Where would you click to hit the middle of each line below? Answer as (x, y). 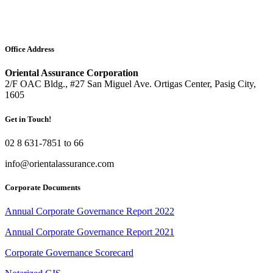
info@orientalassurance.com (59, 163)
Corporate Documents (43, 187)
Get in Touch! (28, 119)
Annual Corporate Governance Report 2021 (90, 232)
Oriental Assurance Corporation (72, 73)
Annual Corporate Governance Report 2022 (90, 211)
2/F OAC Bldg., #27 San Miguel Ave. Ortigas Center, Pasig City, (130, 84)
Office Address (30, 49)
